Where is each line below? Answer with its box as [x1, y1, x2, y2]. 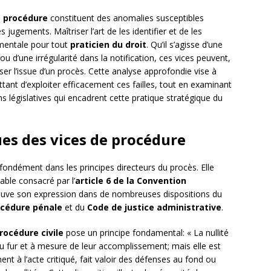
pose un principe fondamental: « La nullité [64, 227, 229, 239]
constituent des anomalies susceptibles [48, 12, 204, 24]
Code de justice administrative [87, 201, 221, 214]
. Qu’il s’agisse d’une [146, 39, 223, 51]
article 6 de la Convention [75, 175, 186, 187]
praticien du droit [70, 39, 146, 51]
